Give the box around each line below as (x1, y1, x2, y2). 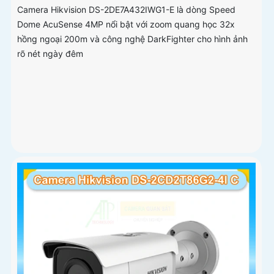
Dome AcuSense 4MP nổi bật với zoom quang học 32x (17, 18, 235, 29)
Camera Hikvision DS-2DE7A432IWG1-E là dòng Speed (17, 4, 235, 15)
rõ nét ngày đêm (17, 48, 83, 59)
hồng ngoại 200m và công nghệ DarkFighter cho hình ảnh (17, 33, 248, 44)
